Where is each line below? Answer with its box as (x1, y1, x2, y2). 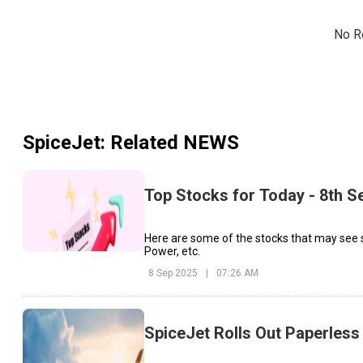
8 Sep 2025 (148, 267, 198, 279)
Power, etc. (144, 244, 200, 258)
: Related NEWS (100, 131, 239, 155)
